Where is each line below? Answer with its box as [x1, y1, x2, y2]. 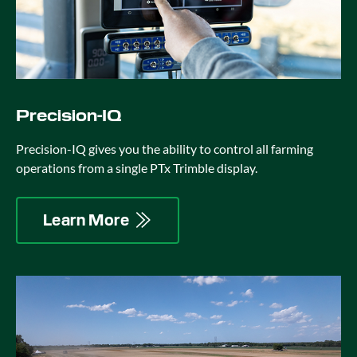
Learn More [43, 209, 129, 230]
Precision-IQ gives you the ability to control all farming [16, 140, 313, 156]
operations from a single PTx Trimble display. [16, 159, 257, 175]
